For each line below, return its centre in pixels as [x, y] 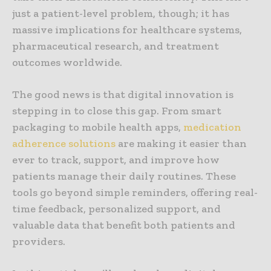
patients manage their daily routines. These [124, 176]
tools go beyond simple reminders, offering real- [135, 193]
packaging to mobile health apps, [98, 127]
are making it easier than [181, 144]
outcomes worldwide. [67, 63]
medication [212, 127]
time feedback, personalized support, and [116, 209]
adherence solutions [64, 144]
